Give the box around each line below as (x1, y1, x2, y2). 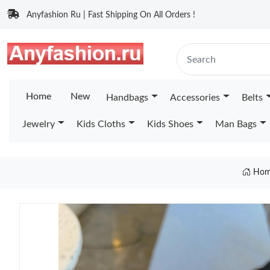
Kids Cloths (76, 119, 125, 129)
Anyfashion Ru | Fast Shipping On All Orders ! (27, 11, 195, 19)
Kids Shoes (146, 119, 193, 129)
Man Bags (215, 119, 257, 129)
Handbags (106, 93, 148, 102)
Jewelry (22, 119, 55, 129)
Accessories (169, 93, 220, 102)
